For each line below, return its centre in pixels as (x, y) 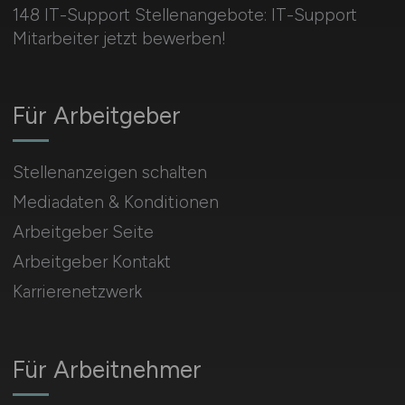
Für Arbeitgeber (96, 115)
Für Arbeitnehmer (107, 369)
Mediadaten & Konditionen (115, 202)
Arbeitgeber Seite (83, 231)
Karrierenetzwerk (77, 291)
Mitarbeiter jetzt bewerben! (119, 38)
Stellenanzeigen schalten (109, 172)
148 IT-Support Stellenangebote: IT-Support (184, 14)
